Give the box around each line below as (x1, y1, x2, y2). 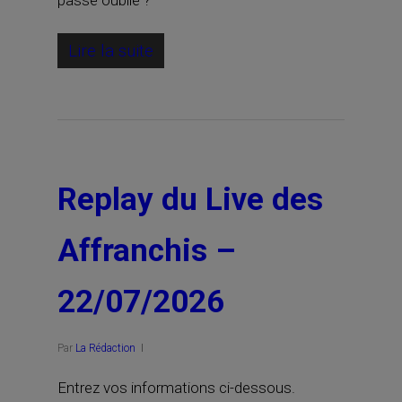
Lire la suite (68, 40, 153, 61)
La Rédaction (75, 342, 135, 354)
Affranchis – (57, 232, 236, 269)
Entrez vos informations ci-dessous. (57, 379, 295, 397)
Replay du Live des (57, 181, 323, 218)
